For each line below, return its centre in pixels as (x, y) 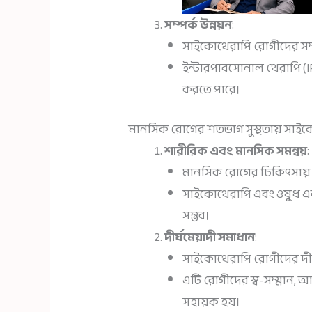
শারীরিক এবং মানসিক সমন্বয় (236, 150)
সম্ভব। (196, 215)
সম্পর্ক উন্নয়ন (198, 25)
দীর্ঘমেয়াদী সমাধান (210, 237)
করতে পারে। (211, 90)
